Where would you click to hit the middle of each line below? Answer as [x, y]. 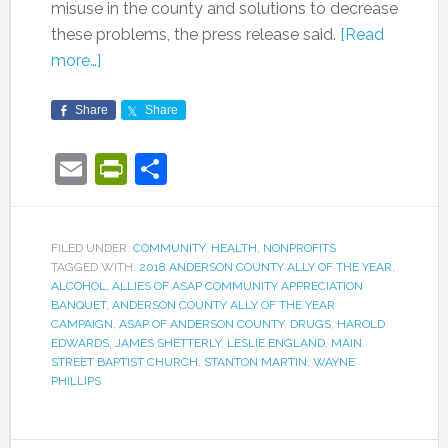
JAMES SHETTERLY [167, 343]
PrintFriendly [218, 168]
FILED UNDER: [91, 248]
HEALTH [233, 248]
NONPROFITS [299, 248]
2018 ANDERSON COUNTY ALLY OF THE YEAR [265, 267]
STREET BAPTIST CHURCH [124, 362]
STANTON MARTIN [255, 362]
